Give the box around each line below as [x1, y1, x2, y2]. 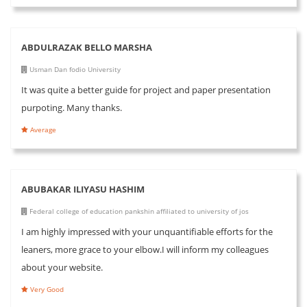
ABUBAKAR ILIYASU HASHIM [21, 182, 145, 195]
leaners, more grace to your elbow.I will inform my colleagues [21, 243, 269, 256]
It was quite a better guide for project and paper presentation [21, 83, 271, 96]
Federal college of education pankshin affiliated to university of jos [27, 206, 249, 216]
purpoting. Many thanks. [21, 101, 122, 114]
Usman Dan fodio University [27, 64, 121, 74]
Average [28, 124, 56, 134]
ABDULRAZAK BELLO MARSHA [21, 40, 152, 53]
